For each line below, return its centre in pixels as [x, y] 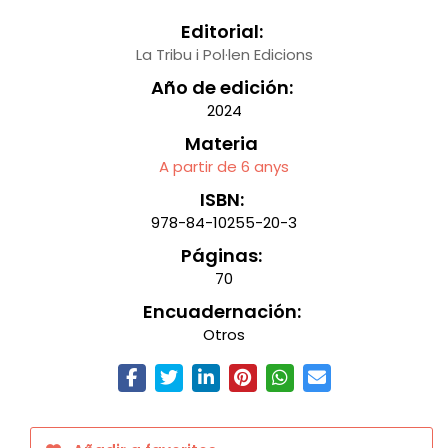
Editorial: [221, 31]
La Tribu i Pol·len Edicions [224, 54]
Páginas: [221, 255]
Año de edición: [221, 87]
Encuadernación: [221, 311]
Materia [221, 143]
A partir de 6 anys [224, 166]
